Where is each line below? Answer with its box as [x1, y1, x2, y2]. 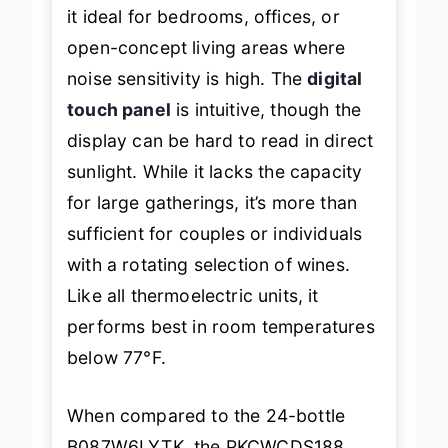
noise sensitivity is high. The [67, 68, 308, 90]
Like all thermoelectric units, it [67, 285, 319, 307]
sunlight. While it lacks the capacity [67, 161, 363, 183]
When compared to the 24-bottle [67, 404, 346, 426]
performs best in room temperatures [67, 316, 375, 338]
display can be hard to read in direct [67, 130, 374, 152]
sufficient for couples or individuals [67, 223, 363, 245]
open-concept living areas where [67, 37, 346, 59]
